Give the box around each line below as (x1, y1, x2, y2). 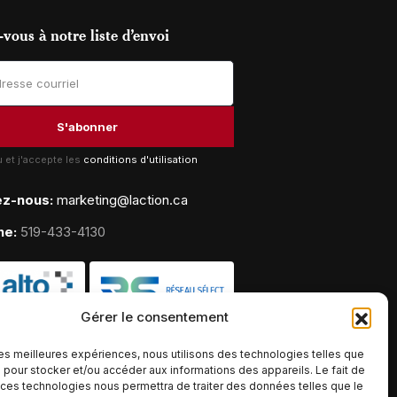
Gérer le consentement (81, 308, 230, 325)
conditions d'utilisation (83, 152, 198, 166)
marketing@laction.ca (57, 191, 188, 208)
